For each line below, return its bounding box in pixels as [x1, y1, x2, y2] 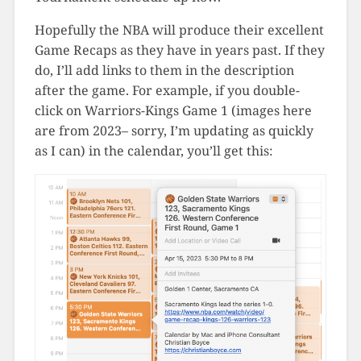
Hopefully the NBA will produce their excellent [34, 20, 324, 39]
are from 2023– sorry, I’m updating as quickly [34, 121, 313, 139]
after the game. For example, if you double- [34, 81, 300, 99]
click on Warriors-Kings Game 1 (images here [34, 101, 312, 119]
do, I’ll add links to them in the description [34, 60, 294, 79]
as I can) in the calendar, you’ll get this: [34, 141, 273, 160]
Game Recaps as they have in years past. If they [34, 40, 325, 59]
